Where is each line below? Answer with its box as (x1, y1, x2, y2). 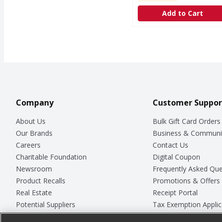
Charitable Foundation (16, 152, 87, 162)
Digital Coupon (152, 152, 200, 162)
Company (16, 97, 54, 108)
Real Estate (16, 187, 52, 197)
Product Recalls (16, 175, 65, 185)
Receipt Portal (152, 187, 198, 197)
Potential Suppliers (16, 199, 75, 209)
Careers (16, 140, 41, 150)
